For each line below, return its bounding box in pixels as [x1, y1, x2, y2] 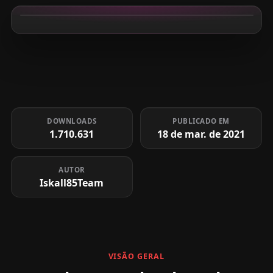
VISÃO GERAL [108, 251, 165, 262]
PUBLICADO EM [172, 116, 230, 126]
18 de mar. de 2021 [157, 127, 246, 141]
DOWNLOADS [47, 116, 97, 126]
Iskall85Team [40, 175, 104, 190]
